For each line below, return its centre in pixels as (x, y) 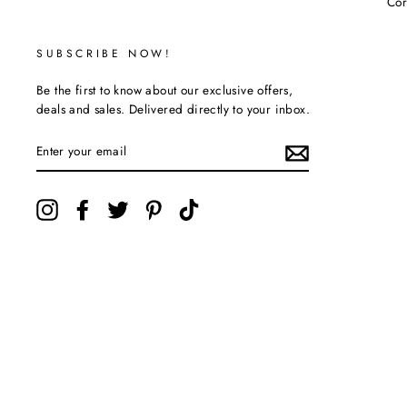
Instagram (85, 208)
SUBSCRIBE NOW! (104, 54)
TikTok (217, 208)
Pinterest (188, 208)
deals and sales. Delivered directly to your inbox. (173, 109)
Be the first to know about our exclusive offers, (165, 90)
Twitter (147, 208)
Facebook (121, 208)
